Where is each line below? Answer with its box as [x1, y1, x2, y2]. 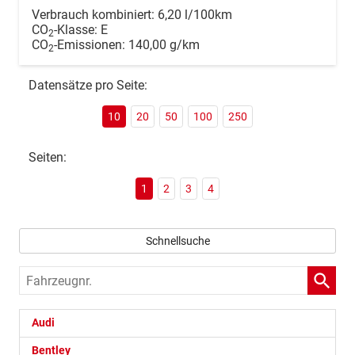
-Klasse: [54, 22, 97, 38]
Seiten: [29, 150, 67, 166]
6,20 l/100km [158, 7, 232, 23]
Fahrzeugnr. [19, 269, 88, 285]
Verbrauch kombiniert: [32, 7, 158, 23]
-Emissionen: [54, 37, 128, 53]
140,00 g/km [128, 37, 200, 53]
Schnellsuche [145, 235, 210, 248]
